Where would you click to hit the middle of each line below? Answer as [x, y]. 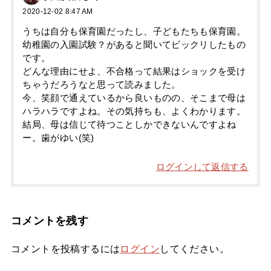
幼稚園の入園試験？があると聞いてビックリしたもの [134, 45]
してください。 [194, 248]
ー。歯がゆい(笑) [58, 138]
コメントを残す [50, 220]
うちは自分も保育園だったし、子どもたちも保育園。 [134, 32]
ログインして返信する [202, 167]
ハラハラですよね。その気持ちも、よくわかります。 [134, 112]
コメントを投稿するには [65, 248]
